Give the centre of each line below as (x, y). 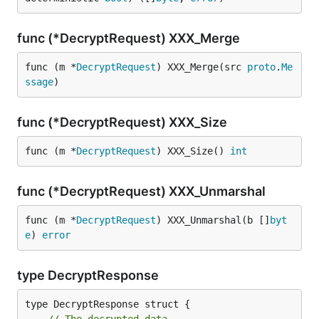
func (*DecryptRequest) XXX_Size (124, 122)
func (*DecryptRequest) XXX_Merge (130, 38)
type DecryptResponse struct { (108, 304)
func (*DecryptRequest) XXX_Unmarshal (143, 191)
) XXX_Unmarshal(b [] (213, 220)
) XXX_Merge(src (202, 67)
